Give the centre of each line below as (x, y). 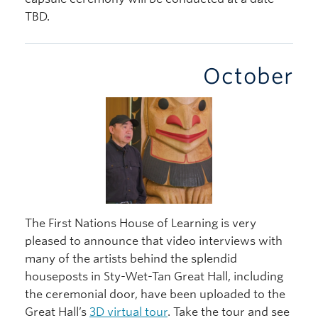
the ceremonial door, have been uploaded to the (155, 294)
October (248, 76)
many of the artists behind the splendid (131, 258)
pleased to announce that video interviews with (154, 241)
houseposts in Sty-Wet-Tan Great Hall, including (154, 276)
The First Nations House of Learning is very (141, 223)
